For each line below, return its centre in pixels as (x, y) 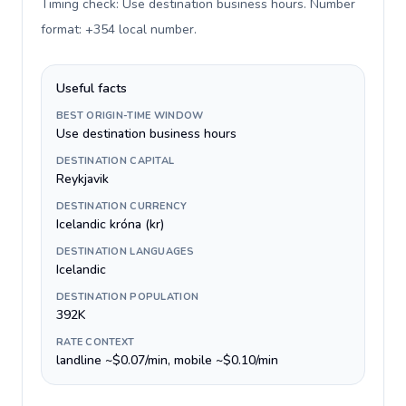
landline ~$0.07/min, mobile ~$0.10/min (167, 360)
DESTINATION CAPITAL (116, 161)
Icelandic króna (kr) (110, 224)
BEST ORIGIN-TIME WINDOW (130, 116)
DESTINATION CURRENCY (122, 206)
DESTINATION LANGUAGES (125, 251)
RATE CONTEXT (96, 342)
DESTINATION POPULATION (128, 297)
